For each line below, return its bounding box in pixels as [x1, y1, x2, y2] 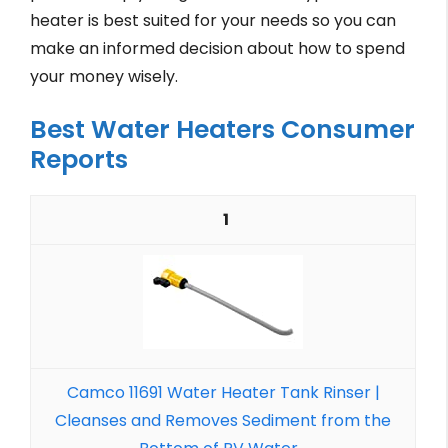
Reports [30, 142, 128, 177]
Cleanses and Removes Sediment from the [55, 409, 391, 432]
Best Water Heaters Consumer [30, 112, 415, 147]
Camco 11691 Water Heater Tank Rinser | [66, 381, 380, 404]
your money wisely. [30, 65, 178, 88]
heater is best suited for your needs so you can [30, 9, 396, 32]
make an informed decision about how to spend [30, 37, 405, 60]
